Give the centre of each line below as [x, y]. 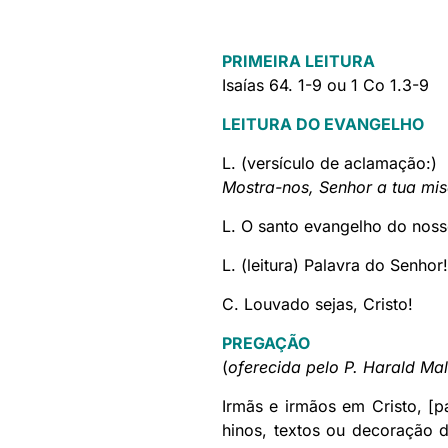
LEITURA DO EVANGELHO [323, 124]
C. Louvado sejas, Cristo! [317, 304]
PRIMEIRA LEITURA [298, 61]
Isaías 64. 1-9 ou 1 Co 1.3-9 [325, 85]
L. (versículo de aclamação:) [329, 163]
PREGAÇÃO [266, 343]
